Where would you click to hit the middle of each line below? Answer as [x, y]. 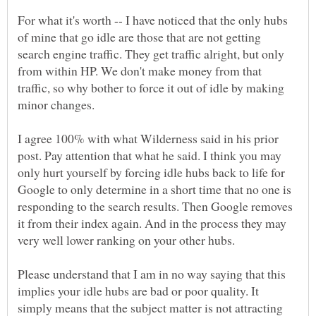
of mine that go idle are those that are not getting [139, 36]
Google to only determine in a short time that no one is [154, 189]
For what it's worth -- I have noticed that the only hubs [153, 19]
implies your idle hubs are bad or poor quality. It [138, 290]
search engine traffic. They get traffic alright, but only [151, 53]
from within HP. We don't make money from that [140, 70]
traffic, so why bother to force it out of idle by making [151, 87]
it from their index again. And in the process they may [152, 223]
